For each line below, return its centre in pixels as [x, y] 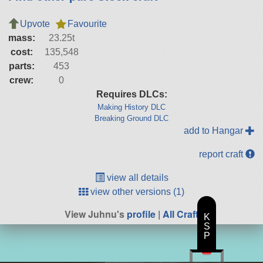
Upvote [35, 24]
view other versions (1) [136, 192]
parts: [21, 66]
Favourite [87, 24]
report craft [222, 154]
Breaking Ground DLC [131, 119]
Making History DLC [131, 107]
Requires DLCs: [131, 95]
